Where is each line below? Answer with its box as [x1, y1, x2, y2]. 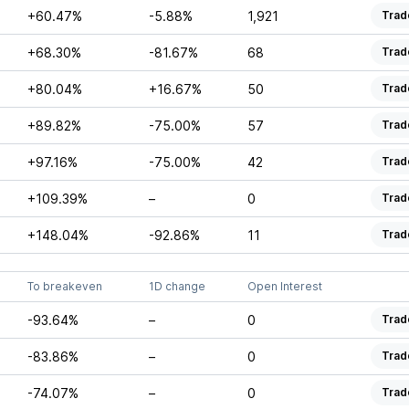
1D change [148, 279, 205, 293]
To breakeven [26, 279, 102, 293]
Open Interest [246, 279, 322, 293]
